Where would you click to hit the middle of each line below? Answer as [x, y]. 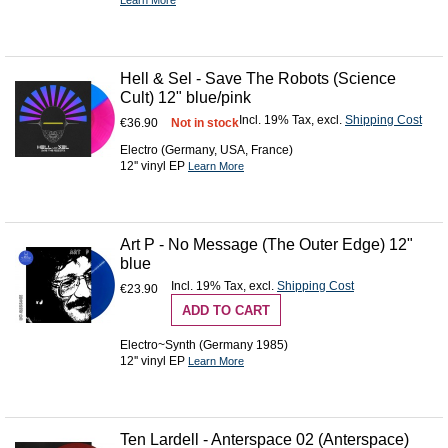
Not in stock [205, 123]
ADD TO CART [226, 311]
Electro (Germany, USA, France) [206, 150]
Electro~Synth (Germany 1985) [204, 344]
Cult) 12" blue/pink [185, 98]
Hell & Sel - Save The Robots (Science [258, 79]
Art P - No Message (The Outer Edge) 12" [266, 245]
